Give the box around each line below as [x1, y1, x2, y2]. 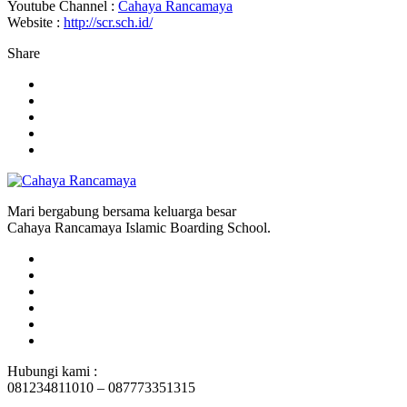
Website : [7, 14, 64, 30]
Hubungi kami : [7, 362, 97, 379]
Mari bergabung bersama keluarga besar [7, 203, 236, 219]
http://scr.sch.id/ [64, 14, 153, 30]
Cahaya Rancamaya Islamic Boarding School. [7, 219, 271, 235]
